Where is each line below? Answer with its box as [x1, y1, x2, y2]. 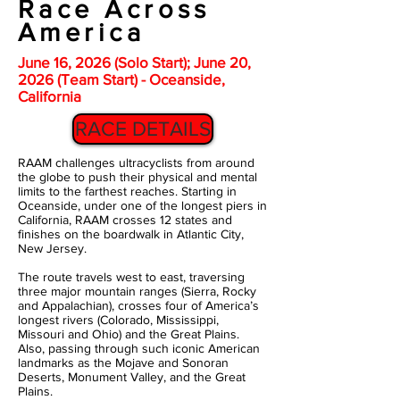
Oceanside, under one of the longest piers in [18, 198, 267, 212]
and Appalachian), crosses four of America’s [18, 298, 259, 312]
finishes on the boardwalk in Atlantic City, [18, 227, 244, 241]
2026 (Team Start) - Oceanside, [18, 71, 225, 87]
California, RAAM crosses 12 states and [18, 212, 232, 227]
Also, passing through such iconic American [18, 341, 260, 355]
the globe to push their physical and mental [18, 170, 257, 184]
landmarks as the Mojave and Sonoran [18, 355, 229, 370]
